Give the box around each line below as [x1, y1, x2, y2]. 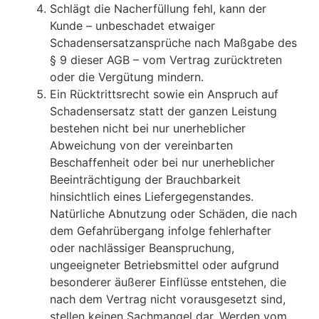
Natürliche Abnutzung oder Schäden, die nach [50, 206, 297, 221]
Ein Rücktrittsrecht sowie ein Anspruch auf [50, 87, 278, 102]
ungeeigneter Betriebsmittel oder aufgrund [50, 258, 279, 273]
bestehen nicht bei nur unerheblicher [50, 121, 246, 136]
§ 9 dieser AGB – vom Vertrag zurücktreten [50, 53, 282, 68]
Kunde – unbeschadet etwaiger [50, 19, 215, 33]
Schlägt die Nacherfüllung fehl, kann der [50, 1, 266, 16]
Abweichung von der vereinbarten [50, 138, 233, 153]
